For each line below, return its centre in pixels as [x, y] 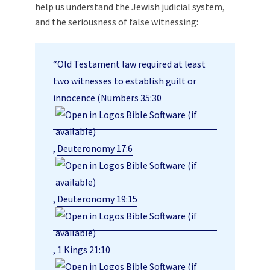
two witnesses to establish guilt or [125, 81]
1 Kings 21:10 [84, 250]
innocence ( [77, 98]
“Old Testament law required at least [129, 64]
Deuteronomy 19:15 [97, 199]
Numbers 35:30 [131, 98]
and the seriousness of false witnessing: [117, 22]
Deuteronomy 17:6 [95, 149]
